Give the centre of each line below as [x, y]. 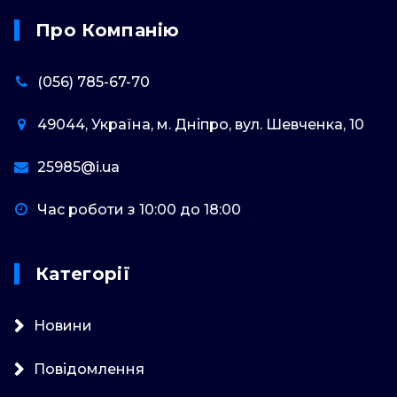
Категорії [83, 273]
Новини [63, 325]
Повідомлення [89, 369]
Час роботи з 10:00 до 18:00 [139, 209]
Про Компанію [108, 30]
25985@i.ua [78, 167]
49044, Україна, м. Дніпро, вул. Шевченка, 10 [201, 124]
